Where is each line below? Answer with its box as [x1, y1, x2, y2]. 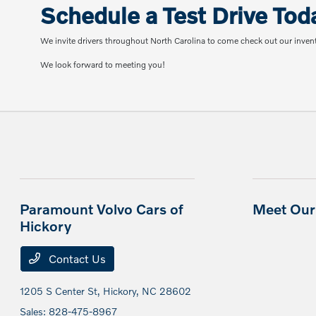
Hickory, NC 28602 [103, 285, 192, 298]
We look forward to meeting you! [40, 59, 166, 71]
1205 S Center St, [20, 285, 104, 298]
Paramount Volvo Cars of [20, 200, 184, 218]
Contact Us [46, 252, 107, 266]
